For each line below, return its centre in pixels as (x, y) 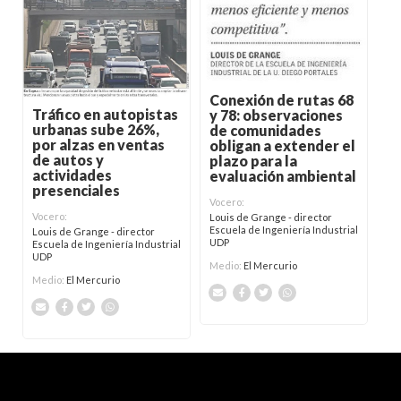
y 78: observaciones (277, 115)
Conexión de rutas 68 (282, 99)
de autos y (68, 160)
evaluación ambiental (283, 175)
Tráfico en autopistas (105, 115)
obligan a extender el (283, 145)
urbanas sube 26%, (96, 130)
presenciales (76, 191)
